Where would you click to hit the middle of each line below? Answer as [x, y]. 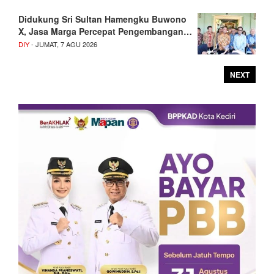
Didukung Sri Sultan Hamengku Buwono [102, 19]
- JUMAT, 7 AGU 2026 [63, 44]
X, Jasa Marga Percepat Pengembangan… [105, 31]
